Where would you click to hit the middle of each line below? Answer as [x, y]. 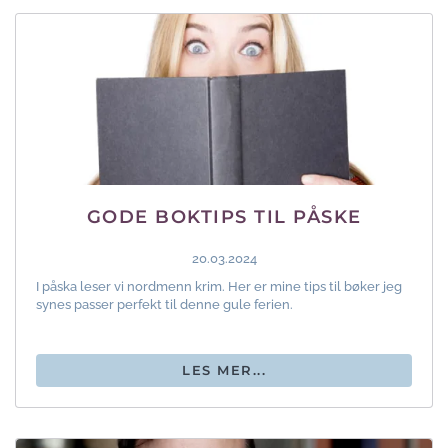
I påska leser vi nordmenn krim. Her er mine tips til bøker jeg [219, 286]
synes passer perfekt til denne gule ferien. [164, 304]
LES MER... [224, 369]
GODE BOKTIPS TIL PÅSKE [224, 216]
